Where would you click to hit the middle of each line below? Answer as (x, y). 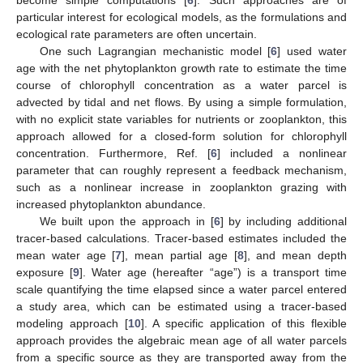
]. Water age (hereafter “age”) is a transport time (214, 272)
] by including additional (283, 221)
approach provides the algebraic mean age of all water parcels (181, 340)
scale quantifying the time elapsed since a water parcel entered (181, 289)
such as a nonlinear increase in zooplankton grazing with (181, 187)
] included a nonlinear (282, 153)
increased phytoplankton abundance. (111, 204)
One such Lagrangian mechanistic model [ (155, 51)
